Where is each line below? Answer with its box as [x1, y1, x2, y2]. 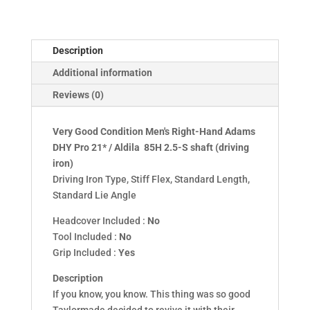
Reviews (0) [52, 89, 104, 100]
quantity [28, 44, 71, 60]
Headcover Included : [52, 215, 147, 226]
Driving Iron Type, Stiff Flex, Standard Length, [52, 173, 250, 185]
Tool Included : [52, 230, 119, 242]
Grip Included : [52, 246, 118, 258]
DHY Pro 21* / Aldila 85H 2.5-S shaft [52, 141, 215, 153]
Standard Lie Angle [52, 189, 136, 201]
